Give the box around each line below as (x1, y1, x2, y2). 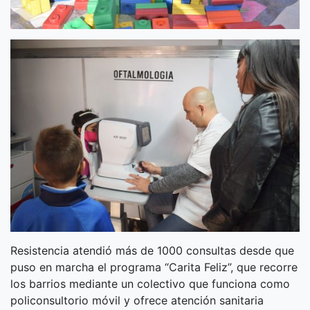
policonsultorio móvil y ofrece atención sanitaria (10, 293, 264, 308)
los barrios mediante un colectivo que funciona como (10, 277, 290, 291)
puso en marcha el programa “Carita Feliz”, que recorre (10, 260, 298, 275)
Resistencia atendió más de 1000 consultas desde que (10, 244, 294, 258)
